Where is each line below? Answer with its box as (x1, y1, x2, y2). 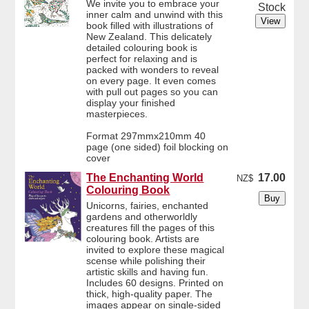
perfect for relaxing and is (86, 52, 198, 64)
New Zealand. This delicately (86, 30, 212, 42)
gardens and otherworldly (86, 211, 198, 223)
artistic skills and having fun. (86, 266, 209, 278)
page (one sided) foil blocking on (86, 141, 229, 152)
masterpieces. (86, 108, 148, 119)
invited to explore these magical (86, 244, 225, 256)
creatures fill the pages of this (86, 222, 215, 234)
